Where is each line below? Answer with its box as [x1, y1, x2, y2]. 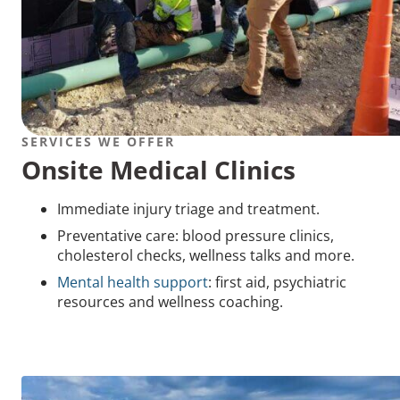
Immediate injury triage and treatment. [57, 198, 320, 219]
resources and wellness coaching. [57, 291, 283, 312]
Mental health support [57, 271, 208, 292]
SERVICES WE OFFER [21, 132, 175, 150]
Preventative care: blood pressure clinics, [57, 225, 334, 246]
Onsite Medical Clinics [21, 152, 296, 187]
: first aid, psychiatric [208, 271, 346, 292]
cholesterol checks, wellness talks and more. [57, 245, 354, 265]
